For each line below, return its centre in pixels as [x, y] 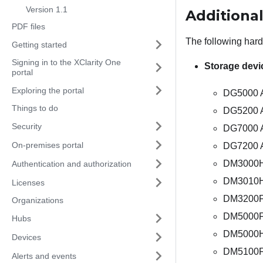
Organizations [38, 200]
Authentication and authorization [72, 163]
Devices [26, 237]
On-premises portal [48, 145]
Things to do [35, 108]
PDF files [28, 26]
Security [27, 126]
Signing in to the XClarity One [66, 62]
